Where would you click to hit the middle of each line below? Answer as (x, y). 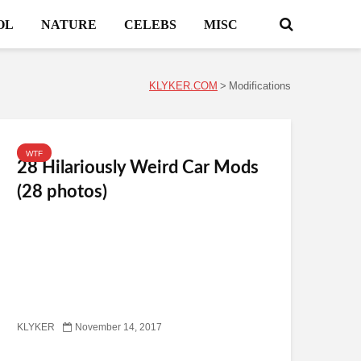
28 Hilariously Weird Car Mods (138, 168)
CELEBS (150, 24)
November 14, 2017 (118, 328)
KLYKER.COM (183, 86)
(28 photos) (62, 192)
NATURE (68, 24)
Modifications (260, 86)
